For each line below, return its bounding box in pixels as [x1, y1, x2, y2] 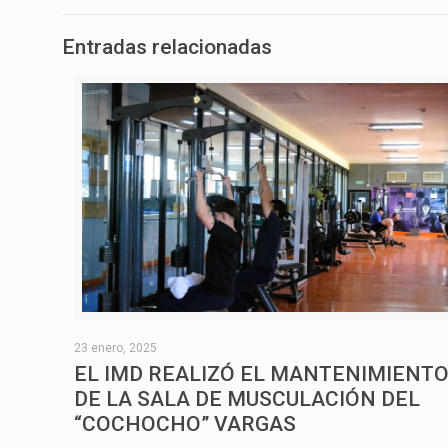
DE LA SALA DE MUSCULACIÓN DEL [74, 387, 421, 411]
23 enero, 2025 [74, 341, 158, 355]
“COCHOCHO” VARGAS [74, 412, 297, 436]
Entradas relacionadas [62, 35, 272, 59]
